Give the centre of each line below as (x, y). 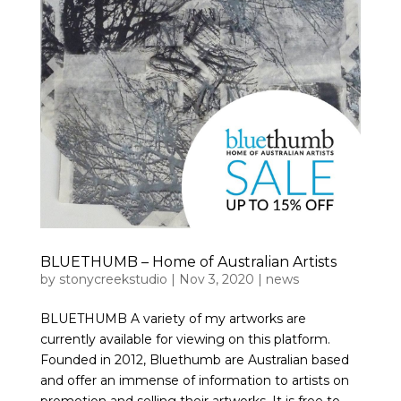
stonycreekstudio (113, 280)
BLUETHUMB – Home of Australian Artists (188, 262)
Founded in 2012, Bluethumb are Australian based (194, 360)
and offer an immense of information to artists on (194, 381)
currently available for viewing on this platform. (185, 340)
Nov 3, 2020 (216, 280)
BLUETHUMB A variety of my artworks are (173, 319)
